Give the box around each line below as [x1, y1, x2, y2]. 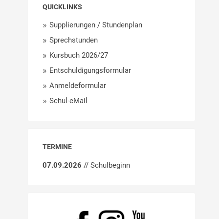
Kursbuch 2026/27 [49, 51, 108, 60]
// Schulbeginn [81, 160, 130, 170]
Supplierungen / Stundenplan [49, 21, 142, 30]
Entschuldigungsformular [49, 66, 131, 75]
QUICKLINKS [42, 3, 82, 11]
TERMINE [42, 142, 72, 151]
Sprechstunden [49, 36, 98, 45]
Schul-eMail [49, 96, 88, 106]
